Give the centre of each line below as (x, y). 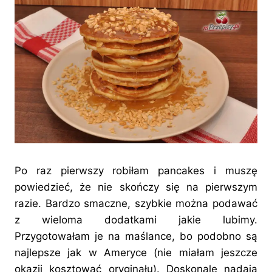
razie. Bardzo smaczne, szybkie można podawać (136, 204)
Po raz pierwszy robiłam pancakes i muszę (136, 171)
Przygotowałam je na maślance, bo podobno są (136, 236)
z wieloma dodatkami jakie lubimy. (136, 220)
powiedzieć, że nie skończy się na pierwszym (136, 187)
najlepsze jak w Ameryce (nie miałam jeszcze (136, 253)
